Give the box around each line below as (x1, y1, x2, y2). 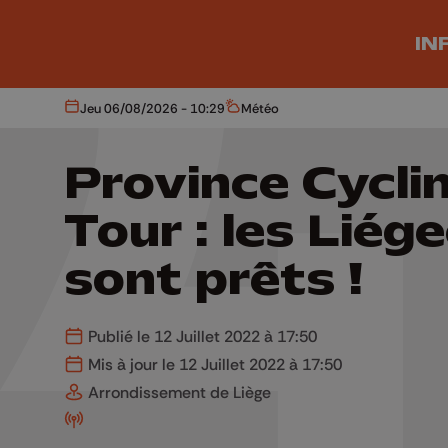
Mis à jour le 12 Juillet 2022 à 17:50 (84, 354, 342, 374)
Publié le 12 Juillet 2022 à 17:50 (84, 326, 317, 346)
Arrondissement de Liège (84, 382, 271, 402)
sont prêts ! (64, 251, 364, 308)
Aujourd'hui (70, 105, 138, 122)
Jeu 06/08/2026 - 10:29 (80, 99, 225, 116)
